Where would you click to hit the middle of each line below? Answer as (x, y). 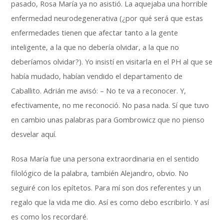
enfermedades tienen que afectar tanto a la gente (95, 33)
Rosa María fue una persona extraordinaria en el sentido (105, 159)
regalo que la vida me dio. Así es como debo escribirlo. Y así (110, 202)
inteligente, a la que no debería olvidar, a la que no (95, 47)
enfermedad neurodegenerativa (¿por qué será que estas (107, 18)
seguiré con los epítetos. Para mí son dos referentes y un (106, 188)
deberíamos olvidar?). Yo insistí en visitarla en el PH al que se (112, 62)
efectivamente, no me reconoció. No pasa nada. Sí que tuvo (110, 105)
